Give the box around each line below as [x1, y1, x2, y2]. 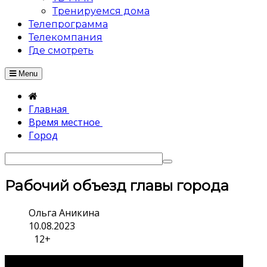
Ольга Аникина [29, 206, 100, 220]
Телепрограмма [29, 18, 108, 30]
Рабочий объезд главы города [5, 177, 229, 195]
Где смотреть [29, 45, 94, 57]
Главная [29, 103, 69, 116]
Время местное [29, 116, 103, 129]
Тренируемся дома [52, 5, 150, 17]
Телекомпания [29, 32, 103, 44]
